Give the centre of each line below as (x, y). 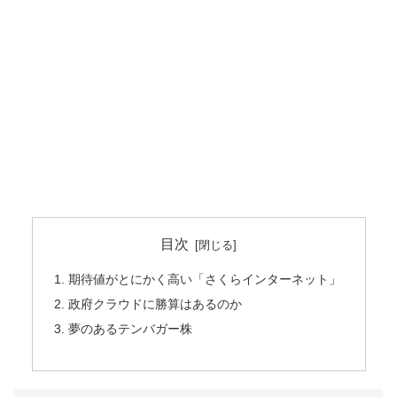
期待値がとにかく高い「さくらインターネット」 (204, 280)
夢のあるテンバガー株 (130, 329)
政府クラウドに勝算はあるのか (155, 304)
